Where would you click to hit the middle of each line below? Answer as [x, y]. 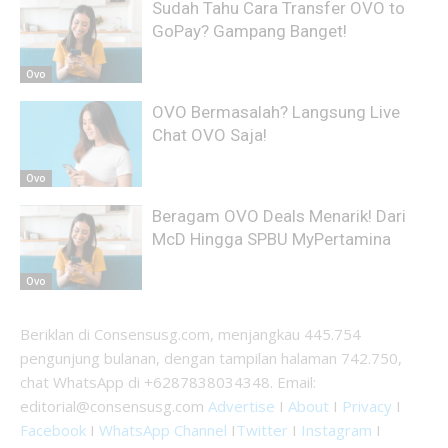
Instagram [336, 430]
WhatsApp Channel [163, 430]
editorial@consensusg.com [114, 406]
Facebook [53, 430]
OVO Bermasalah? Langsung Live [276, 111]
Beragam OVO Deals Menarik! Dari [279, 215]
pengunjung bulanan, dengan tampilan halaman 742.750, [211, 358]
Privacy [367, 406]
